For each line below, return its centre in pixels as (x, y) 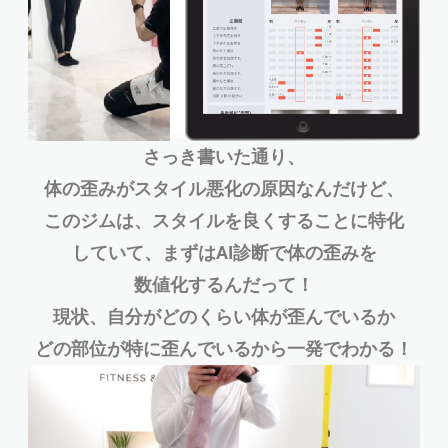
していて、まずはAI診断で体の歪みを (224, 252)
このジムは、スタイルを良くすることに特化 (224, 220)
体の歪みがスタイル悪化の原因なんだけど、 (224, 188)
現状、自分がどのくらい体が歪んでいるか (224, 316)
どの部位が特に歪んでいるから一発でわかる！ (224, 348)
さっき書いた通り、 (224, 156)
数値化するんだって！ (224, 284)
